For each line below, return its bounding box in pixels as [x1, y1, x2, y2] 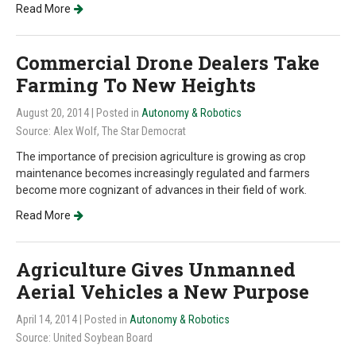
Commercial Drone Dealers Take [16, 50, 319, 75]
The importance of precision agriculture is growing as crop [16, 150, 306, 163]
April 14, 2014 [16, 313, 79, 326]
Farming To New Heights [16, 72, 256, 98]
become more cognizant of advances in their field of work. [16, 184, 307, 196]
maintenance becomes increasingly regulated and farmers [16, 167, 310, 180]
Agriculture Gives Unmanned [16, 257, 296, 282]
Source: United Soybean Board [16, 331, 153, 344]
